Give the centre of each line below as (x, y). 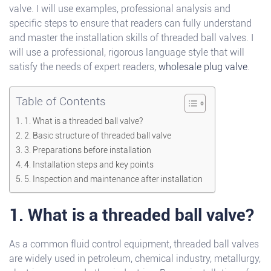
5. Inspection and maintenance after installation (113, 180)
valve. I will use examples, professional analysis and (120, 9)
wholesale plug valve (203, 67)
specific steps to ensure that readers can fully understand (130, 24)
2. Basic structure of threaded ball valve (97, 136)
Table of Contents (61, 102)
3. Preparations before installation (87, 151)
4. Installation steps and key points (89, 165)
